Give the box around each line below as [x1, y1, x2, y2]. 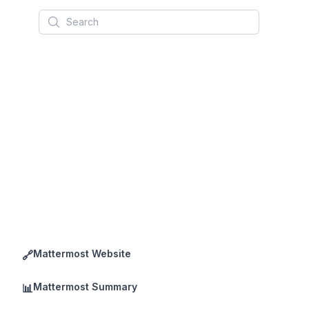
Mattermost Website [33, 248, 131, 259]
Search [38, 10, 76, 24]
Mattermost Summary [33, 281, 137, 292]
